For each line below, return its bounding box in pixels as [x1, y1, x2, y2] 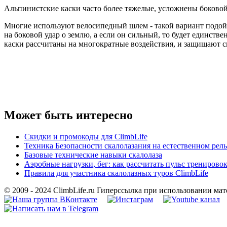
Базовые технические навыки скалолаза [24, 150, 162, 159]
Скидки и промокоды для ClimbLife [24, 132, 147, 141]
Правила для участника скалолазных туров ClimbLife [24, 168, 208, 177]
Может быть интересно [4, 108, 133, 122]
